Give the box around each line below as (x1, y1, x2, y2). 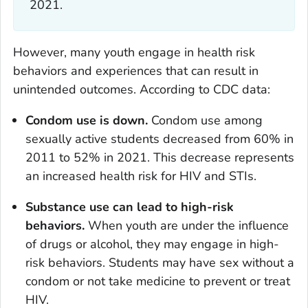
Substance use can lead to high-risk (25, 198, 234, 215)
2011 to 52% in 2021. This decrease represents (25, 148, 294, 166)
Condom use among (148, 111, 263, 129)
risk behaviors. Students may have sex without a (25, 254, 294, 271)
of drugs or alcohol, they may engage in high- (25, 235, 279, 252)
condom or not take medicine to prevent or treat (25, 272, 290, 289)
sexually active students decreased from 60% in (25, 130, 294, 147)
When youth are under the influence (85, 217, 289, 234)
